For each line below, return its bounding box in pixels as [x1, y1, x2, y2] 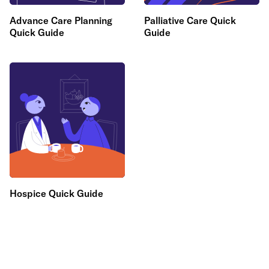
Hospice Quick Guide [10, 187, 103, 199]
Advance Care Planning [10, 14, 112, 26]
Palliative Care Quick [144, 14, 236, 26]
